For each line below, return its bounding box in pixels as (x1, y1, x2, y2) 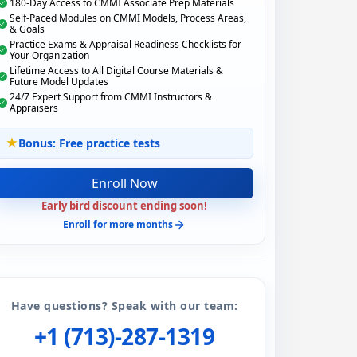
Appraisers (10, 100, 58, 115)
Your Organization (10, 48, 89, 62)
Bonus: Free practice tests (18, 135, 160, 151)
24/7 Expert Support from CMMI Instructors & (10, 89, 212, 104)
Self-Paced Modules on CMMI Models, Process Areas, (10, 10, 246, 25)
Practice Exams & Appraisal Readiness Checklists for (10, 37, 241, 51)
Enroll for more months (63, 217, 173, 231)
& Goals (10, 22, 45, 36)
